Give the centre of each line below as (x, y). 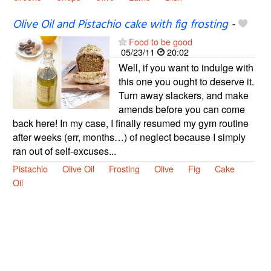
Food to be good (160, 42)
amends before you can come (181, 109)
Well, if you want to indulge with (186, 68)
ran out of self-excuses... (64, 151)
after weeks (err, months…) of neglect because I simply (129, 137)
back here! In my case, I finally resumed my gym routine (130, 123)
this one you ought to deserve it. (186, 82)
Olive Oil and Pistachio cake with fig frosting (120, 25)
